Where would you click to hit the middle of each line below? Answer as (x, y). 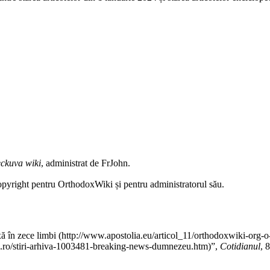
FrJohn (115, 163)
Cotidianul (240, 246)
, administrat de (71, 163)
